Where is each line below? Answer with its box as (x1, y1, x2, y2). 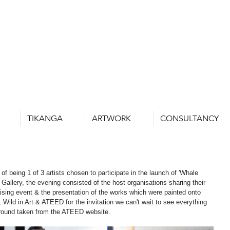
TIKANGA (27, 113, 63, 123)
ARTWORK (92, 113, 131, 123)
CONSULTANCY (160, 113, 219, 123)
